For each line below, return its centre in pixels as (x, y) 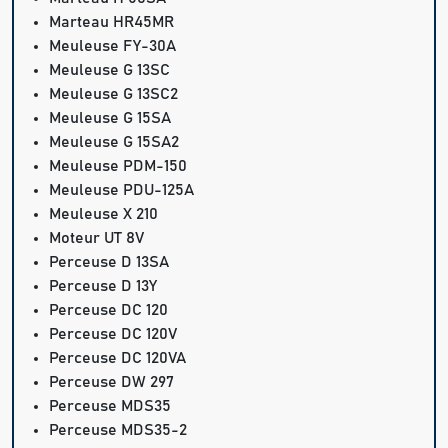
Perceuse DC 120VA (118, 358)
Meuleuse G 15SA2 (114, 142)
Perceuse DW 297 (112, 382)
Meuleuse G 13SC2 (114, 94)
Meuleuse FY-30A (113, 46)
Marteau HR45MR (112, 22)
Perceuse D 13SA (109, 262)
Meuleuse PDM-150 (118, 166)
